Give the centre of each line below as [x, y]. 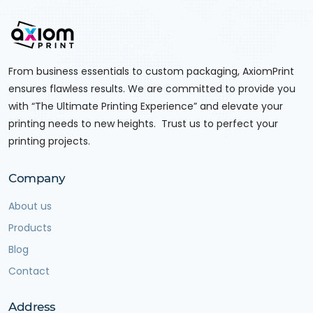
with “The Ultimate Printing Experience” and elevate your [146, 107]
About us [30, 206]
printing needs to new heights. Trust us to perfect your [143, 124]
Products [30, 228]
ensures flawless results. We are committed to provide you [152, 89]
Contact [29, 271]
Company [37, 179]
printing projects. [49, 141]
